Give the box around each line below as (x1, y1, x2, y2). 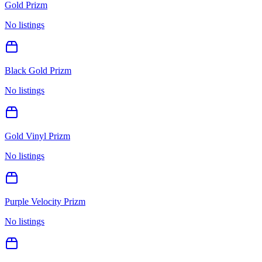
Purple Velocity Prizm (5, 196, 85, 206)
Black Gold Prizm (5, 65, 71, 75)
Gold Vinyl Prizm (5, 130, 70, 141)
